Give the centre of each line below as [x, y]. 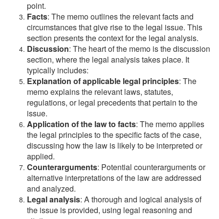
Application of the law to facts [81, 124]
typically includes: [58, 70]
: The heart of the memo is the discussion [140, 49]
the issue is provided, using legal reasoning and [109, 210]
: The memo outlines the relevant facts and [120, 16]
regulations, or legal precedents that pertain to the [112, 102]
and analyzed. [51, 188]
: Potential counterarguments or [151, 167]
